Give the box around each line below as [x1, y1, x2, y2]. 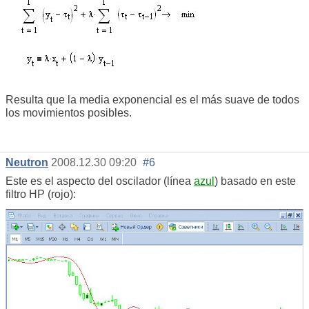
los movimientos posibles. [6, 107, 132, 119]
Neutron [6, 157, 48, 169]
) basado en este [215, 175, 296, 188]
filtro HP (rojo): [6, 188, 76, 201]
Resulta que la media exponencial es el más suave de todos [6, 94, 299, 106]
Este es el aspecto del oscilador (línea [6, 175, 194, 188]
